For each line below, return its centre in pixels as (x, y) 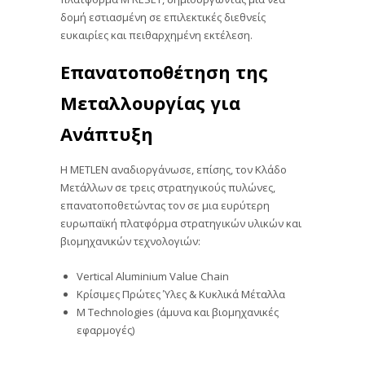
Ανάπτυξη (107, 133)
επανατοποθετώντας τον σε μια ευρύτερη (165, 205)
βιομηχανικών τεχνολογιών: (130, 241)
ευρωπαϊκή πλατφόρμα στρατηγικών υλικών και (181, 223)
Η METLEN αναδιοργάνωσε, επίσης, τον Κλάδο (174, 169)
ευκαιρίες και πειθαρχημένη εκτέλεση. (156, 35)
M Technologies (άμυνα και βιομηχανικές (178, 312)
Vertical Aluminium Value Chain (153, 277)
